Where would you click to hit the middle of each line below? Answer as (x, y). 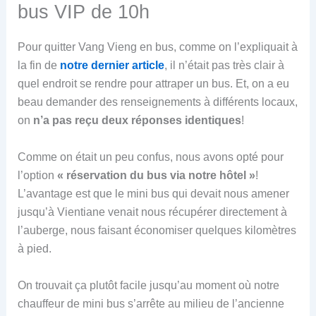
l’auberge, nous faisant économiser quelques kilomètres (157, 231)
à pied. (34, 249)
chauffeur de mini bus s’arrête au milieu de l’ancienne (151, 303)
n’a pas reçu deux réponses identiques (137, 121)
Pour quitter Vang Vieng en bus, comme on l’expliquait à (157, 47)
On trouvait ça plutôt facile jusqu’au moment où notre (148, 285)
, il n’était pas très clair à (224, 66)
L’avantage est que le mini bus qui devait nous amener (153, 194)
